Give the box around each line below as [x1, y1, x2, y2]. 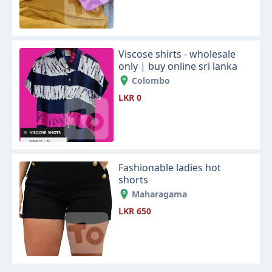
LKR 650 [118, 205, 152, 217]
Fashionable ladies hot [118, 161, 222, 175]
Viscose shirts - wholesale [118, 47, 236, 61]
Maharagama [132, 188, 188, 200]
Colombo [132, 75, 171, 87]
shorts [118, 173, 149, 187]
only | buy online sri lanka [118, 59, 238, 73]
